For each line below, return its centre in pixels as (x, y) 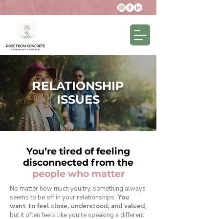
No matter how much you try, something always (78, 189)
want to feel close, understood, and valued (77, 206)
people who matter (78, 174)
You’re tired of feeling (78, 151)
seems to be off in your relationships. (63, 197)
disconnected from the (78, 163)
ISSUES (78, 99)
